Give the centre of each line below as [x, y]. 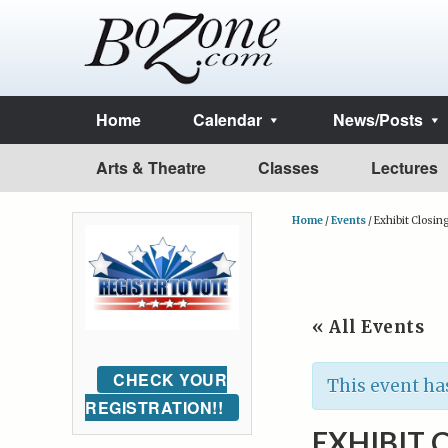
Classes [288, 167]
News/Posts [378, 119]
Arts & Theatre [151, 167]
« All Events [368, 327]
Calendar [227, 119]
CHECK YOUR [170, 379]
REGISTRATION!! [154, 407]
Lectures [404, 167]
